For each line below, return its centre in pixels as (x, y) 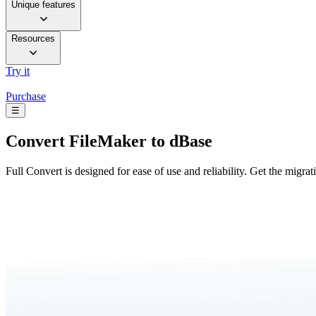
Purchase (26, 97)
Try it (18, 71)
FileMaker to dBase (139, 141)
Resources (33, 39)
